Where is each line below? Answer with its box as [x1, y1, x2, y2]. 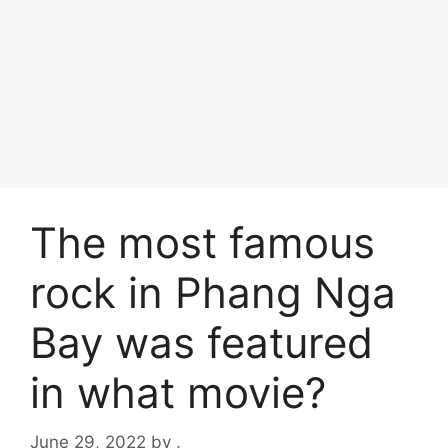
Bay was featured [30, 317, 373, 368]
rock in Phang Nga [30, 267, 396, 318]
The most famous [30, 217, 375, 268]
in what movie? [30, 367, 326, 418]
